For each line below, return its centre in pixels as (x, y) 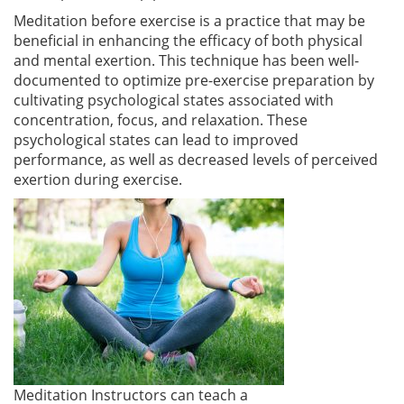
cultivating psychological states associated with (174, 100)
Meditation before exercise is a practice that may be (189, 20)
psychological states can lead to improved (156, 139)
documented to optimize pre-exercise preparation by (194, 80)
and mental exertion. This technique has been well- (186, 60)
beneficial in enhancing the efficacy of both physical (188, 40)
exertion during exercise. (98, 179)
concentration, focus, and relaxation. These (161, 119)
